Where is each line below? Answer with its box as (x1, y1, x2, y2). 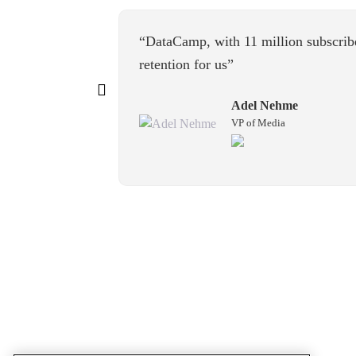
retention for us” (138, 56, 234, 72)
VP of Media (230, 117, 285, 129)
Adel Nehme (230, 99, 298, 112)
